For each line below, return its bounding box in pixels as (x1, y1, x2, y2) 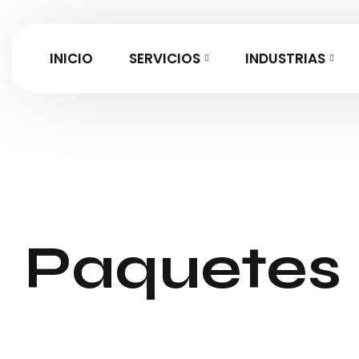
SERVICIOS (129, 49, 200, 68)
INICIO (50, 49, 93, 68)
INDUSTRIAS (245, 49, 325, 68)
